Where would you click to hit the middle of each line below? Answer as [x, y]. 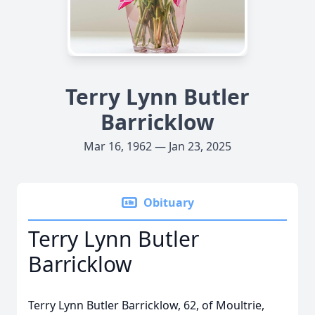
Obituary [169, 202]
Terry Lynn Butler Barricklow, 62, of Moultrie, [146, 305]
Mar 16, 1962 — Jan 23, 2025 [157, 146]
